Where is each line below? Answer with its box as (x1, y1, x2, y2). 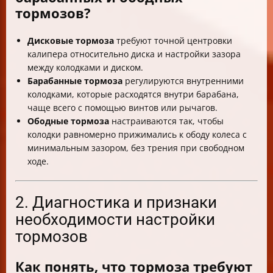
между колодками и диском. (27, 62, 143, 74)
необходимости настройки (15, 210, 215, 229)
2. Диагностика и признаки (15, 193, 217, 212)
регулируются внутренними (122, 75, 244, 87)
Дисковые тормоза (27, 35, 114, 47)
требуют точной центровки (114, 35, 232, 47)
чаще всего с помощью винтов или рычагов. (27, 102, 218, 114)
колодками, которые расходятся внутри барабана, (27, 88, 239, 101)
